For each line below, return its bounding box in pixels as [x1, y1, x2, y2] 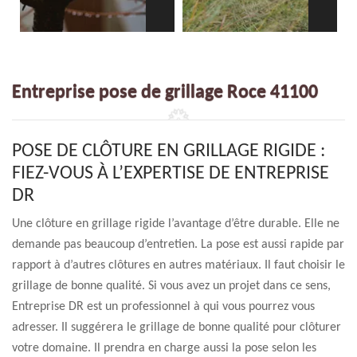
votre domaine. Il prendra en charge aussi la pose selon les [12, 342, 316, 355]
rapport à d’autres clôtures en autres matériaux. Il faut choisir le [12, 259, 345, 272]
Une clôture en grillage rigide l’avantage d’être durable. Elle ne [12, 218, 339, 230]
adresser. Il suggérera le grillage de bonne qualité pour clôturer [12, 321, 341, 334]
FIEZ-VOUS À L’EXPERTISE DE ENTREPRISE [12, 164, 329, 183]
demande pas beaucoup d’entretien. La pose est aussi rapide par [12, 238, 344, 251]
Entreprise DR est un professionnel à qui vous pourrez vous [12, 300, 315, 313]
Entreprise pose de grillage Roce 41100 [12, 83, 318, 102]
